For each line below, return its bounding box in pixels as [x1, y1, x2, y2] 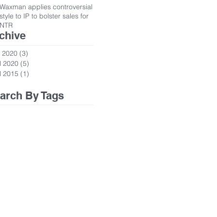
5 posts [29, 59, 52, 68]
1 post [29, 69, 48, 78]
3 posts [28, 48, 51, 58]
